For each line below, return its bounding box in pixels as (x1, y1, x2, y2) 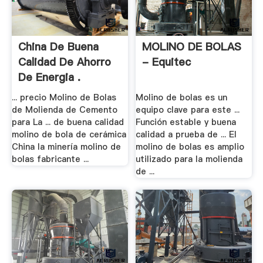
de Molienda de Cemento (11, 104, 117, 116)
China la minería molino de (11, 141, 121, 153)
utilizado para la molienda (136, 153, 243, 166)
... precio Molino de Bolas (11, 92, 116, 104)
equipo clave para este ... (136, 104, 240, 116)
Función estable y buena (136, 116, 237, 129)
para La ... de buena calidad (11, 116, 124, 129)
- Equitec (142, 54, 191, 69)
